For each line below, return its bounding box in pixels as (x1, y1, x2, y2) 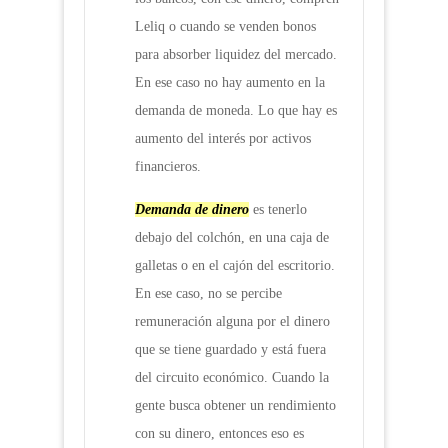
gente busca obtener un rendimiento (135, 398, 336, 414)
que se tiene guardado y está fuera (135, 342, 326, 358)
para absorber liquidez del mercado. (135, 47, 337, 63)
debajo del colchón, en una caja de (135, 230, 329, 246)
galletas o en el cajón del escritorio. (135, 258, 335, 274)
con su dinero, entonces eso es (135, 426, 304, 442)
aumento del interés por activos (135, 131, 311, 147)
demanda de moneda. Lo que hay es (135, 103, 337, 119)
